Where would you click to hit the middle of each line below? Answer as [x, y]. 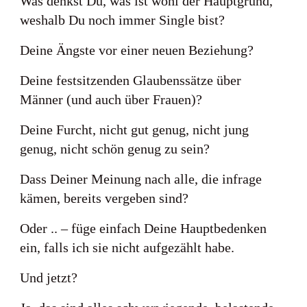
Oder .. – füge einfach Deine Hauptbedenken [143, 228]
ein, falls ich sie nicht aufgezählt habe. [127, 247]
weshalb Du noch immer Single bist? [122, 20]
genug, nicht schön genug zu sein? [115, 149]
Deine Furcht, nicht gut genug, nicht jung [134, 130]
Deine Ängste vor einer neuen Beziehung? [137, 50]
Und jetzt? [49, 278]
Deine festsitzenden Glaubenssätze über [131, 80]
